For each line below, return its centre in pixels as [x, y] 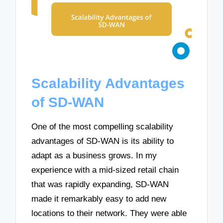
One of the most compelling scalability [103, 127]
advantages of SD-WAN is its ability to [103, 141]
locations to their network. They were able [109, 214]
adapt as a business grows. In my [94, 156]
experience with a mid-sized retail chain [105, 170]
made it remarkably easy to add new [99, 199]
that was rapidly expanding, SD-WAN [100, 185]
